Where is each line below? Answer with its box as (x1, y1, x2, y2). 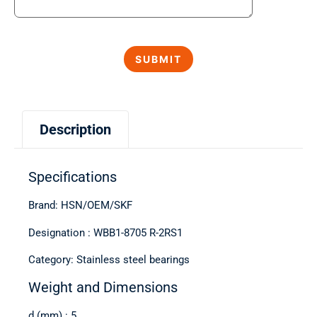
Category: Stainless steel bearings (28, 253, 190, 267)
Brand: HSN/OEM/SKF (28, 199, 132, 212)
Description (40, 121, 111, 139)
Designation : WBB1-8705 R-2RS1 (28, 226, 183, 239)
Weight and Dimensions (28, 278, 178, 296)
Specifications (28, 168, 117, 186)
